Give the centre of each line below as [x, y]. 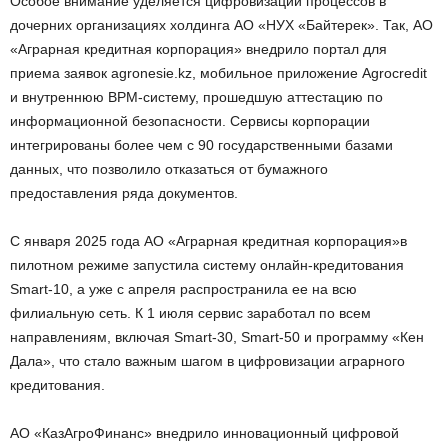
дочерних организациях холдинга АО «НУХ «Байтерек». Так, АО [221, 24]
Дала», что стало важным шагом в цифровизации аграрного [207, 360]
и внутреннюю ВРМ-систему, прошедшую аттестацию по [196, 96]
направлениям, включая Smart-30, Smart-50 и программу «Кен [217, 336]
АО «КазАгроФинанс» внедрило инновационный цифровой [204, 432]
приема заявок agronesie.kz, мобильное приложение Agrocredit [218, 72]
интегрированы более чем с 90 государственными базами [201, 144]
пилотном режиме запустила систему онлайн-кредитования [207, 264]
